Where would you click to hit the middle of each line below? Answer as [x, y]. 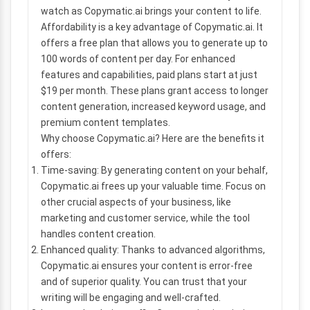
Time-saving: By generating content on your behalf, [154, 170]
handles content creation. [98, 234]
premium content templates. [106, 122]
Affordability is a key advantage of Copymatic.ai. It [152, 27]
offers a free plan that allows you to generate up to [154, 43]
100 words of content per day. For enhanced [138, 59]
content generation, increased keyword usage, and [153, 107]
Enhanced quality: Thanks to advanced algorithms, [153, 250]
